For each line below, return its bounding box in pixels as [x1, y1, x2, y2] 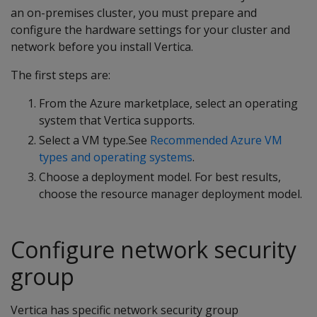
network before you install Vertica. [11, 39, 193, 54]
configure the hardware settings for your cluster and [11, 22, 290, 38]
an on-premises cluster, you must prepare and [11, 5, 257, 21]
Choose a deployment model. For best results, [39, 169, 281, 185]
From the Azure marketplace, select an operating [39, 96, 298, 111]
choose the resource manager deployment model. [39, 186, 302, 202]
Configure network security [11, 234, 296, 265]
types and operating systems [39, 149, 192, 165]
